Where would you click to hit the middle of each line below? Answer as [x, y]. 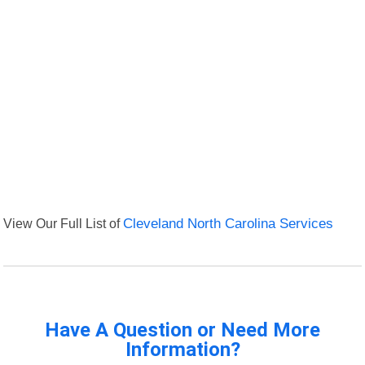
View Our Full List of [64, 224]
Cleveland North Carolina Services [229, 224]
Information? [182, 350]
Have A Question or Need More [182, 330]
